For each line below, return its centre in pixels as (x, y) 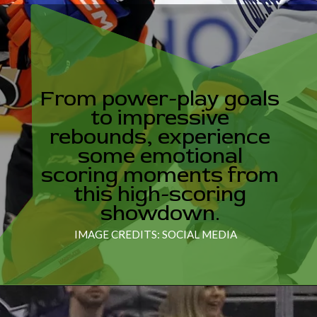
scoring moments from (160, 174)
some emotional (160, 155)
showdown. (160, 213)
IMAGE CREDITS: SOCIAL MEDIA (156, 234)
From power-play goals (160, 98)
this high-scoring (160, 194)
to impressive (160, 117)
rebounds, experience (160, 136)
